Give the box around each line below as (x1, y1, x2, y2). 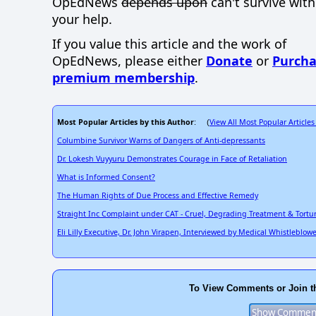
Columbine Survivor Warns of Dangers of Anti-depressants (57, 135, 265, 146)
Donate (206, 52, 253, 70)
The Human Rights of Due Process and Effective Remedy (57, 190, 258, 201)
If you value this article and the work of (52, 35, 286, 53)
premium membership (52, 69, 195, 87)
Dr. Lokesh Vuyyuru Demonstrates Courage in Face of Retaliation (57, 154, 287, 164)
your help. (52, 11, 112, 28)
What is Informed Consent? (57, 172, 155, 183)
